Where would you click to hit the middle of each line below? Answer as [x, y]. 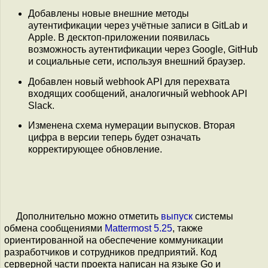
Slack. [41, 105]
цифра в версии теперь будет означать [114, 138]
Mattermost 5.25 [138, 229]
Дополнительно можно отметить [89, 217]
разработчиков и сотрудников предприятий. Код [110, 252]
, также [188, 229]
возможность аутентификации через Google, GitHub [143, 50]
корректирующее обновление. [95, 150]
